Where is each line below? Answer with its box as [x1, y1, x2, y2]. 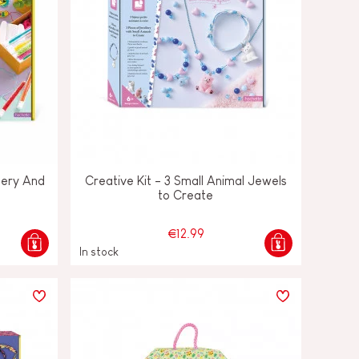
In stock [79, 244, 119, 258]
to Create [158, 188, 214, 202]
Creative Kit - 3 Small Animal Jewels [84, 173, 287, 188]
